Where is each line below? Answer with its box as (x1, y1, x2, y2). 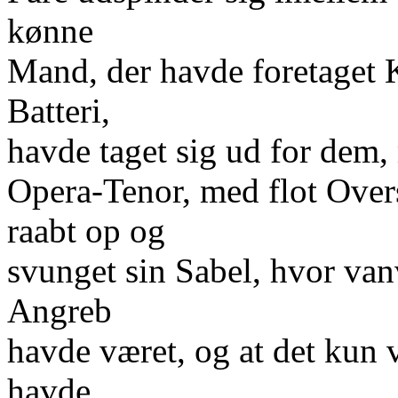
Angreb (7, 291, 112, 330)
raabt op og (7, 211, 165, 250)
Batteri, (7, 92, 110, 130)
